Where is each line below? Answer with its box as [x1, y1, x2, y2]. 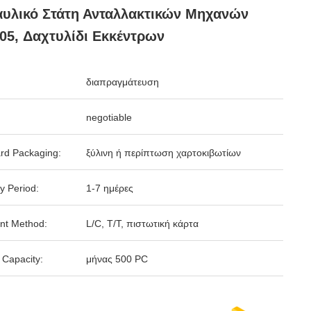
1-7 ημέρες [86, 183, 133, 194]
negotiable [86, 112, 132, 123]
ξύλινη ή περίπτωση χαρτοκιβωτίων [86, 147, 241, 158]
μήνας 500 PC [86, 253, 148, 264]
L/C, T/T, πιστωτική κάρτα [86, 218, 199, 229]
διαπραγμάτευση [86, 76, 159, 87]
